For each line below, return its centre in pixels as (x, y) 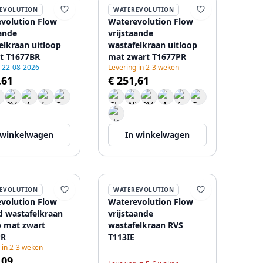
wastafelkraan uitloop (153, 45)
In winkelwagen (157, 135)
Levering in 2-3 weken (144, 67)
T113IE (121, 237)
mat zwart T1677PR (147, 57)
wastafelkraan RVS (146, 225)
